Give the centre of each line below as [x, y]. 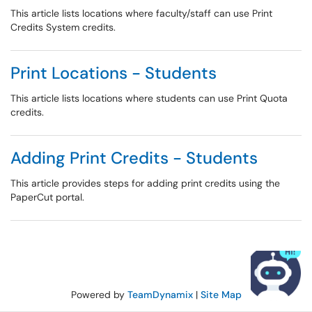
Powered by [99, 295]
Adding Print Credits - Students [134, 158]
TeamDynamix [160, 295]
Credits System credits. [63, 27]
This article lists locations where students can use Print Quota [149, 98]
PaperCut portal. [47, 197]
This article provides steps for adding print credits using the [145, 183]
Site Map [221, 295]
